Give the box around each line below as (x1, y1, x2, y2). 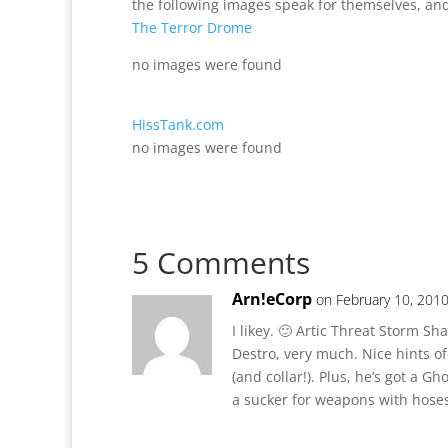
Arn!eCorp (232, 288, 312, 310)
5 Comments (132, 242, 310, 283)
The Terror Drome (132, 18, 252, 37)
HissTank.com (132, 115, 224, 134)
